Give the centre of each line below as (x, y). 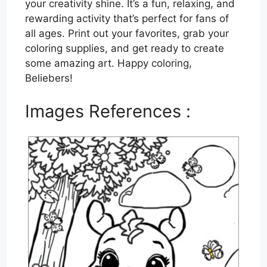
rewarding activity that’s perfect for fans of (127, 19)
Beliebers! (49, 78)
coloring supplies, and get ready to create (125, 49)
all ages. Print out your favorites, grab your (127, 34)
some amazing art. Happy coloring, (108, 63)
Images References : (108, 111)
